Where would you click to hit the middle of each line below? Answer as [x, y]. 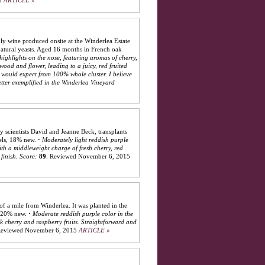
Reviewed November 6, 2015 [90, 156]
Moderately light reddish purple [85, 140]
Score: [28, 156]
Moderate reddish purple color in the [83, 214]
